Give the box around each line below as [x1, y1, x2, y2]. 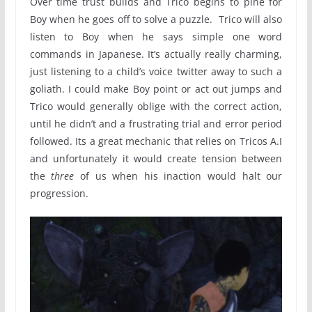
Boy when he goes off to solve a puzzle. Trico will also [29, 13, 283, 26]
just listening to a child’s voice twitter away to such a [29, 65, 283, 79]
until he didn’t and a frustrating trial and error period [29, 117, 283, 131]
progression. [29, 187, 88, 201]
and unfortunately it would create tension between [29, 152, 283, 166]
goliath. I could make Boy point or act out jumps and [29, 82, 283, 96]
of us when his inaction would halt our [74, 169, 283, 183]
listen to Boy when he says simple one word [29, 30, 283, 44]
